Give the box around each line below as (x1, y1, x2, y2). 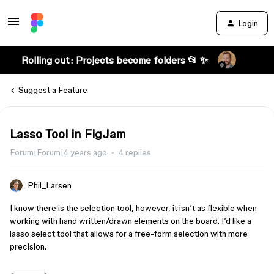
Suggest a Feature (18, 85, 87, 95)
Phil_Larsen (28, 180, 72, 190)
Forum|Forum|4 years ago (10, 147, 107, 157)
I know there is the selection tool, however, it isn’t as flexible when (10, 203, 257, 213)
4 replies (119, 147, 151, 157)
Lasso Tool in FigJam (10, 127, 126, 141)
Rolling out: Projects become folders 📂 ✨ (21, 54, 208, 65)
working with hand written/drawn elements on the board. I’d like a (10, 216, 251, 226)
